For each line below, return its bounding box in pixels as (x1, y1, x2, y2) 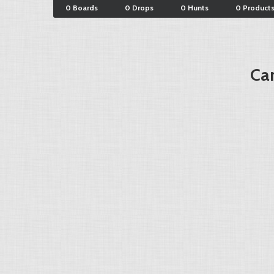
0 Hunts (180, 3, 209, 12)
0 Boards (65, 3, 98, 12)
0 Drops (125, 3, 154, 12)
